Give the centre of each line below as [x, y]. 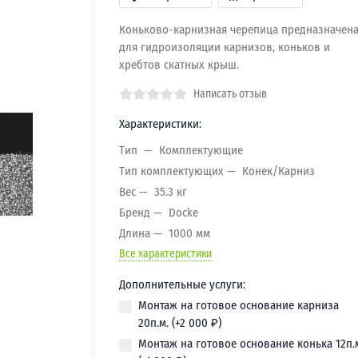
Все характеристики [165, 254]
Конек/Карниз [278, 171]
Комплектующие [201, 150]
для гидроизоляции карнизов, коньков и [224, 47]
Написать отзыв [230, 94]
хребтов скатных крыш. [179, 65]
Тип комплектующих [171, 171]
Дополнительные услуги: [182, 284]
